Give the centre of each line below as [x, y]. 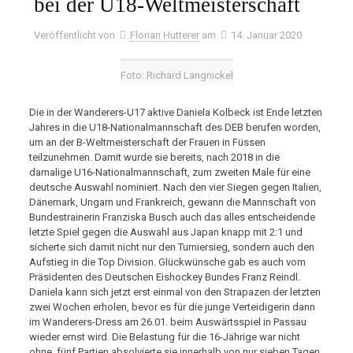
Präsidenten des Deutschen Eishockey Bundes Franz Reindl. [164, 277]
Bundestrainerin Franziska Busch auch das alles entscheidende [172, 217]
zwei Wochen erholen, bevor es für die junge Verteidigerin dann [172, 307]
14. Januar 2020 [266, 35]
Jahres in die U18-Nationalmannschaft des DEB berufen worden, [175, 127]
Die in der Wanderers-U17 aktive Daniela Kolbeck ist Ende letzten [175, 112]
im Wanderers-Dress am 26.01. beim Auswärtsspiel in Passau [167, 322]
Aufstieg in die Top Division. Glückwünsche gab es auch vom [167, 262]
